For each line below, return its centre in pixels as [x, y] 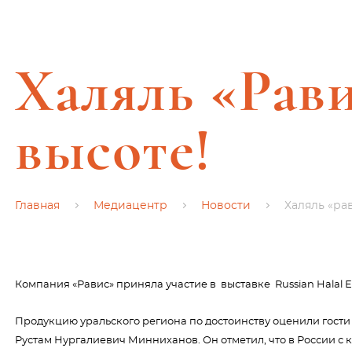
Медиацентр [130, 206]
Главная [37, 206]
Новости [226, 206]
